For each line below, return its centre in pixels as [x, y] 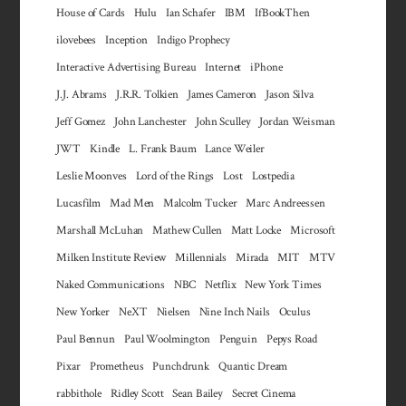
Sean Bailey [198, 394]
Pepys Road [291, 339]
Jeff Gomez [81, 122]
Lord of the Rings [175, 176]
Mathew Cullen [187, 231]
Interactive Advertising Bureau [126, 68]
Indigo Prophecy [194, 40]
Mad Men [132, 203]
